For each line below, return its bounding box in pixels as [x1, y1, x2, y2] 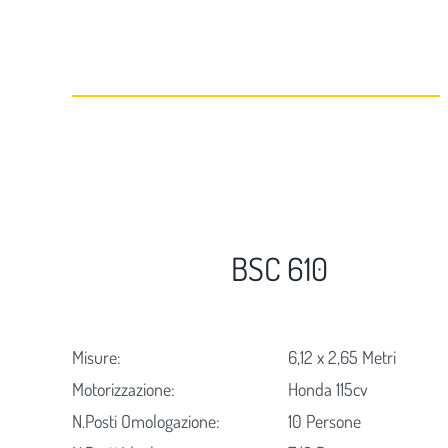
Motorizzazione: [71, 378, 175, 401]
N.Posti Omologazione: [71, 410, 220, 433]
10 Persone [288, 410, 362, 433]
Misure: [71, 346, 121, 369]
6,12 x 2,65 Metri [288, 346, 397, 369]
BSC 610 [231, 248, 329, 290]
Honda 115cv [288, 378, 369, 401]
